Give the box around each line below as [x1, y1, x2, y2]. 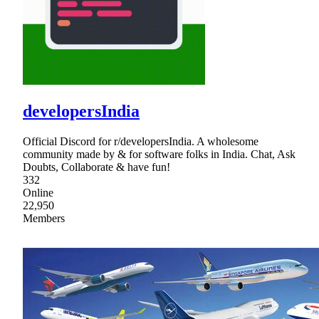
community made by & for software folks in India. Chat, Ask [23, 147, 296, 160]
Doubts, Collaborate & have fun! [23, 160, 170, 173]
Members [23, 211, 65, 224]
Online [23, 186, 53, 199]
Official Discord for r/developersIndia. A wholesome [23, 135, 258, 147]
